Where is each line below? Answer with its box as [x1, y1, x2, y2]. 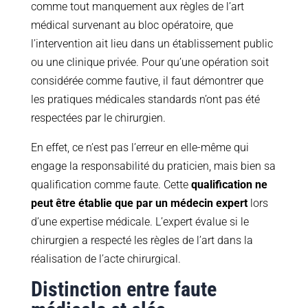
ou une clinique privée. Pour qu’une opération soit [30, 56, 269, 69]
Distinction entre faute [30, 277, 217, 302]
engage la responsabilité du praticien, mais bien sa [30, 159, 276, 173]
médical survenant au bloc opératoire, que [30, 19, 233, 32]
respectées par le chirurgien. [30, 111, 166, 125]
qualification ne [190, 178, 267, 192]
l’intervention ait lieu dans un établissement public [30, 37, 273, 51]
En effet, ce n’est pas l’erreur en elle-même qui [30, 141, 249, 155]
